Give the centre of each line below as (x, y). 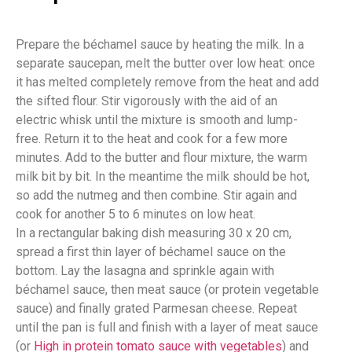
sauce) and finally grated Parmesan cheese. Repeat (156, 308)
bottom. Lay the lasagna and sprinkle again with (145, 270)
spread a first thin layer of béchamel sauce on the (151, 251)
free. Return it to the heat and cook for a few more (152, 138)
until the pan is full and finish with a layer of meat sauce (167, 327)
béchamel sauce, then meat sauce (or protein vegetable (167, 289)
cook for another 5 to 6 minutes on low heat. (136, 214)
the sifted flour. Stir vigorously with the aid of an (147, 101)
